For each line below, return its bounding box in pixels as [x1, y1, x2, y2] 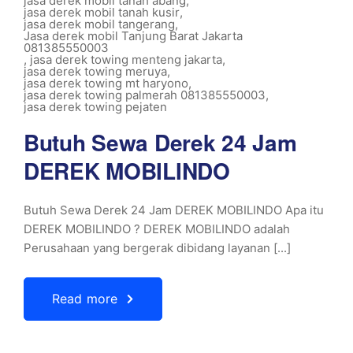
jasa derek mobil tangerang [24, 17, 175, 32]
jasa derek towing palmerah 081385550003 [24, 87, 266, 102]
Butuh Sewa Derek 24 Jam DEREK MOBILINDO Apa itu [24, 203, 324, 217]
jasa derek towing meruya [24, 64, 167, 79]
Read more [52, 291, 118, 307]
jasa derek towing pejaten [24, 99, 167, 114]
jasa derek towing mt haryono [24, 76, 188, 91]
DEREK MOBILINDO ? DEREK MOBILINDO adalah [24, 221, 290, 236]
